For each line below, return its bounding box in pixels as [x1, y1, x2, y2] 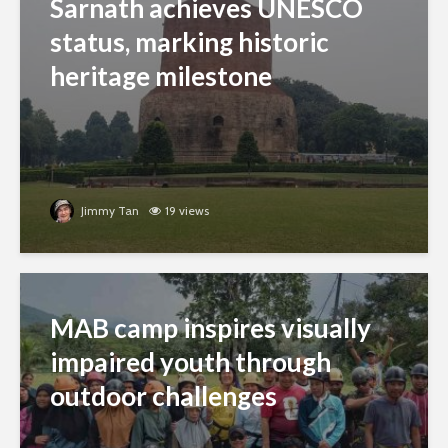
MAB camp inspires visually [50, 312, 371, 345]
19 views [165, 203, 209, 219]
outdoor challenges [50, 380, 277, 413]
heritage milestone [50, 60, 272, 93]
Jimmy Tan [78, 203, 139, 219]
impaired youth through [50, 346, 331, 379]
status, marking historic [50, 26, 329, 59]
